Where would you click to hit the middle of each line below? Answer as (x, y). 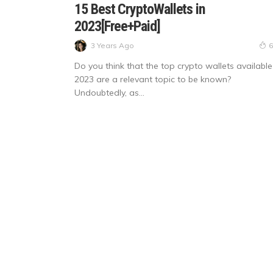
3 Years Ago (112, 45)
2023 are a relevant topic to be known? (153, 80)
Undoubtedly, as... (109, 93)
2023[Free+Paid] (117, 27)
